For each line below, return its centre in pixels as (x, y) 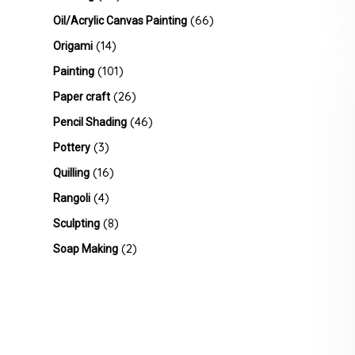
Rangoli (72, 198)
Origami (73, 46)
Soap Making (86, 249)
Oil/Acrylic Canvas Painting (120, 21)
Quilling (71, 173)
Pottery (72, 147)
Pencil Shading (90, 122)
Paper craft (82, 97)
